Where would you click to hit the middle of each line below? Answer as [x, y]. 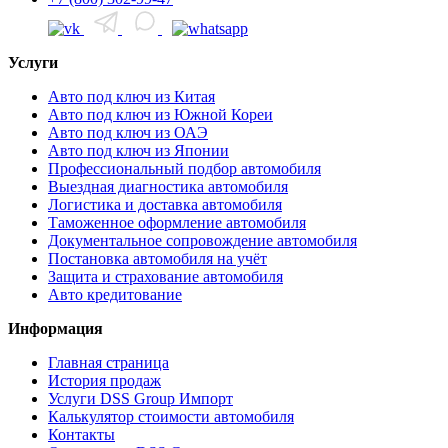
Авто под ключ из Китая [131, 97]
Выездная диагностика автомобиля [168, 187]
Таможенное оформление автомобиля [177, 223]
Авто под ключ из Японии [138, 151]
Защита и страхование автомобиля [165, 277]
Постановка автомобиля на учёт [157, 259]
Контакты [81, 435]
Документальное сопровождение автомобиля [202, 241]
